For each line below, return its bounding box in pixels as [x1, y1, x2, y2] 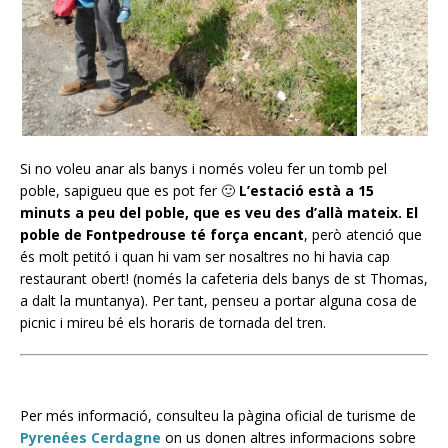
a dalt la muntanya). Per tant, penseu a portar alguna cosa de [20, 291, 417, 311]
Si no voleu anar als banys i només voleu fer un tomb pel [20, 159, 387, 179]
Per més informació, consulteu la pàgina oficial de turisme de [20, 406, 416, 426]
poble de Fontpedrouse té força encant [20, 225, 304, 245]
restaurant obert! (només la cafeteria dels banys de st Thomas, [20, 269, 428, 289]
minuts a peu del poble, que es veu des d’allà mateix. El [20, 203, 418, 223]
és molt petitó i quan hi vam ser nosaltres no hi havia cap [20, 247, 390, 267]
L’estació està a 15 [239, 181, 374, 201]
